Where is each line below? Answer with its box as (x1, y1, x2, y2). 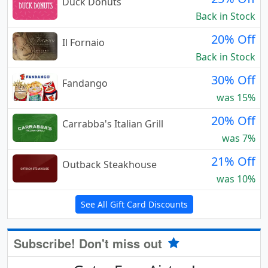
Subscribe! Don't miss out (14, 234, 166, 252)
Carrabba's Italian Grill (62, 117, 163, 131)
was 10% (217, 172, 255, 186)
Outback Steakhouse (62, 158, 157, 172)
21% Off (211, 153, 255, 170)
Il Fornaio (62, 36, 105, 50)
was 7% (222, 132, 255, 145)
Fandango (62, 77, 108, 90)
